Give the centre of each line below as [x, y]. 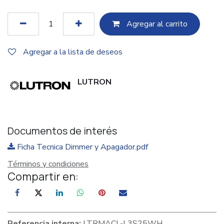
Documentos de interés [62, 131]
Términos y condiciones [48, 164]
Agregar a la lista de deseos [73, 52]
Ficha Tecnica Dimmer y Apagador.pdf [81, 147]
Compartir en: [43, 177]
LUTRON [94, 82]
